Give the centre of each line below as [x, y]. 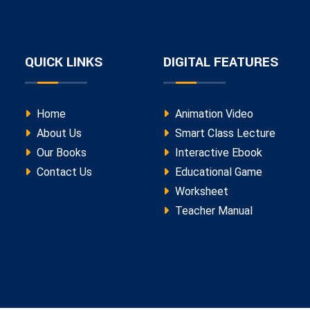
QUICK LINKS [64, 62]
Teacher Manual [212, 210]
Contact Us [63, 172]
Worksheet [200, 191]
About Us [58, 133]
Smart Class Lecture [224, 133]
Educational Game [217, 172]
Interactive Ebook [217, 152]
